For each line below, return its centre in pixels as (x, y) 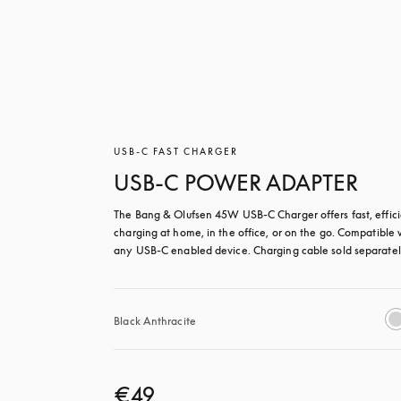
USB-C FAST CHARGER (176, 151)
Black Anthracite (155, 320)
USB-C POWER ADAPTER (236, 182)
